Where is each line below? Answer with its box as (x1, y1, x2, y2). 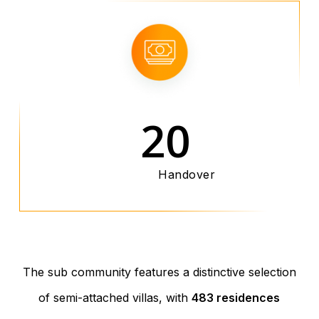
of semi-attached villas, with (38, 290, 192, 305)
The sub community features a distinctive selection (22, 264, 296, 279)
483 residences (192, 290, 281, 305)
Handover (158, 167, 216, 182)
